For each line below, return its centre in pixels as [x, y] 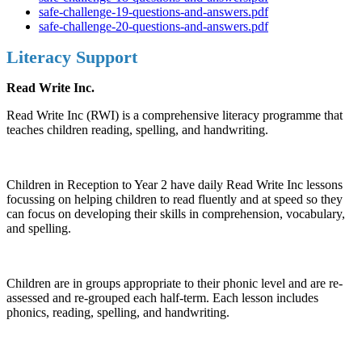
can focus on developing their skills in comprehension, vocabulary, [176, 214]
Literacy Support [72, 57]
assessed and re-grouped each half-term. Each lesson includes [162, 298]
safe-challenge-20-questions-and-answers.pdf [154, 27]
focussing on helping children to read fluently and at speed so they [175, 200]
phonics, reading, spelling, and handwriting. [118, 313]
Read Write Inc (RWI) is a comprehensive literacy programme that [175, 116]
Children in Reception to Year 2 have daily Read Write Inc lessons [175, 185]
